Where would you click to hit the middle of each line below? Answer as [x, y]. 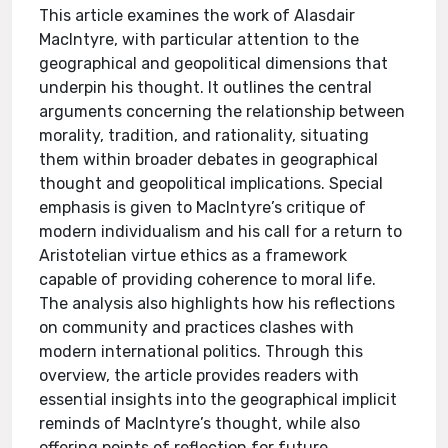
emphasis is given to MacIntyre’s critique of [203, 207]
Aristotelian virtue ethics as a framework [193, 255]
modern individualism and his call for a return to [221, 231]
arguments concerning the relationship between [222, 111]
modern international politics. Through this [201, 351]
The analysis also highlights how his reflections [217, 303]
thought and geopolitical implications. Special [211, 183]
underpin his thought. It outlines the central [206, 87]
